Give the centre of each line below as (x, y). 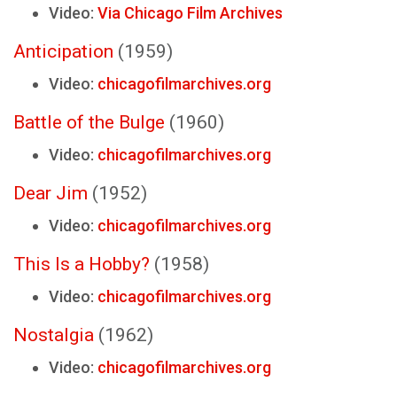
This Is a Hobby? (82, 264)
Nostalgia (54, 335)
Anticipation (63, 51)
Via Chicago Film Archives (190, 13)
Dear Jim (51, 193)
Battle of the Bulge (89, 122)
